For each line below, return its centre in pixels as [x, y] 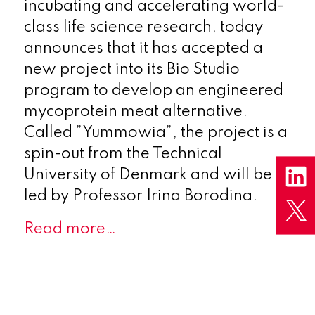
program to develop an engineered [153, 90]
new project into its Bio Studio [131, 69]
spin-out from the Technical [123, 154]
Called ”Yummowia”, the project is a [155, 133]
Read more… [70, 229]
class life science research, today [143, 27]
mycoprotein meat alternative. [135, 111]
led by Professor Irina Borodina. [140, 196]
